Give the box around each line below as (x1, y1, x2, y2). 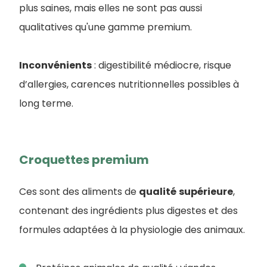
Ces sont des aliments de (19, 185, 139, 198)
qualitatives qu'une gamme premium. (19, 20, 192, 34)
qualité (139, 185, 176, 198)
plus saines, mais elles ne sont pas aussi (19, 1, 202, 15)
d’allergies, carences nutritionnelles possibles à (19, 77, 239, 91)
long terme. (19, 97, 73, 110)
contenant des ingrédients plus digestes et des (19, 204, 238, 218)
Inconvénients (19, 58, 92, 72)
